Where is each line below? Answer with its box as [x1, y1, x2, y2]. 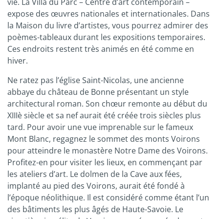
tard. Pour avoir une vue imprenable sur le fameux [7, 122, 193, 133]
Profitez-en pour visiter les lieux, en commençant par [7, 157, 202, 168]
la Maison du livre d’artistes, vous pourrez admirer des [7, 20, 208, 31]
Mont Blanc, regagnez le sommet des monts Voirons [7, 133, 200, 145]
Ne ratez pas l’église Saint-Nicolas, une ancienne [7, 75, 184, 86]
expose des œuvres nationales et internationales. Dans [7, 8, 210, 20]
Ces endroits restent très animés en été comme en [7, 44, 194, 55]
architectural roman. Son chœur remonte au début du [7, 98, 207, 109]
